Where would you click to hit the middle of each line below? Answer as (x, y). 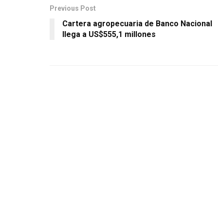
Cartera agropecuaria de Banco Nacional (137, 23)
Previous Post (73, 8)
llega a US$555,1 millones (109, 34)
